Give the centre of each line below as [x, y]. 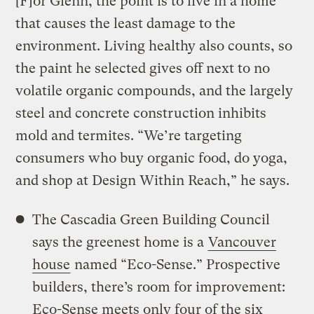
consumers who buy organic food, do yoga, [152, 158]
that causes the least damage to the [126, 23]
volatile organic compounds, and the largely [155, 90]
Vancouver [243, 242]
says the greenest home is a [120, 242]
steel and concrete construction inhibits [141, 113]
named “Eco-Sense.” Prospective [176, 264]
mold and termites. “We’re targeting [129, 135]
